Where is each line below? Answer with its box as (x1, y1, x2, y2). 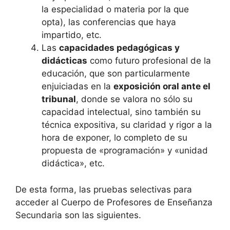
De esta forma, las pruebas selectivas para (15, 184, 192, 195)
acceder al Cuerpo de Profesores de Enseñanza (15, 197, 213, 207)
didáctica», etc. (42, 158, 105, 169)
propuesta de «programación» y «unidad (42, 145, 208, 156)
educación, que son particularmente (42, 68, 190, 79)
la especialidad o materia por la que (42, 4, 189, 15)
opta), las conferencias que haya (42, 17, 176, 28)
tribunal (42, 94, 76, 105)
